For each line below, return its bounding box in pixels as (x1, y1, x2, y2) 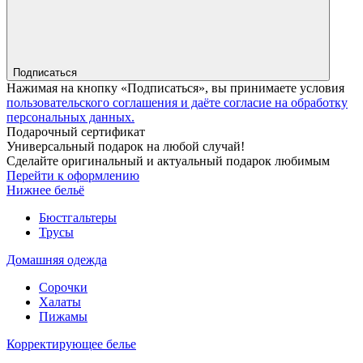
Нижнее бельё (6, 182, 84, 197)
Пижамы (39, 309, 88, 323)
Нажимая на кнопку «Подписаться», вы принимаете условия (6, 80, 344, 95)
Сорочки (39, 280, 88, 294)
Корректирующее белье (6, 336, 136, 351)
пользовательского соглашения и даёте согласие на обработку (6, 95, 348, 109)
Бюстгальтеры (39, 210, 117, 224)
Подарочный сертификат (6, 124, 145, 139)
